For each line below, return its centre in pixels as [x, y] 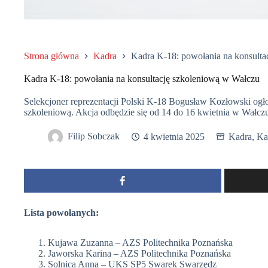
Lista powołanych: [61, 213]
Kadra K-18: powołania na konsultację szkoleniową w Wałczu [142, 79]
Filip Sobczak [94, 136]
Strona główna [51, 56]
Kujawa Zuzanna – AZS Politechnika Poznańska [140, 243]
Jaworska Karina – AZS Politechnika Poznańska [139, 254]
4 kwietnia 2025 [174, 136]
